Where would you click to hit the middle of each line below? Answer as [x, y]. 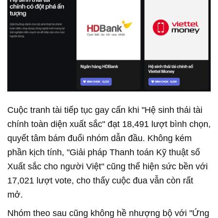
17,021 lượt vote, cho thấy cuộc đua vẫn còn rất [100, 181]
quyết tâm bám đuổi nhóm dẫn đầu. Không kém [100, 138]
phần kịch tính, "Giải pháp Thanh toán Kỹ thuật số [104, 153]
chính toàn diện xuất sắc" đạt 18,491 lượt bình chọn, [109, 124]
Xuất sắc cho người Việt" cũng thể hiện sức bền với [108, 167]
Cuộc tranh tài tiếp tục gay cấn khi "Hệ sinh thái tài [105, 110]
